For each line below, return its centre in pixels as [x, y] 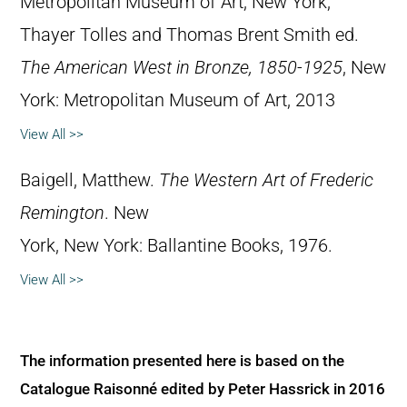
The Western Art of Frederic [266, 181]
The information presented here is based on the [182, 361]
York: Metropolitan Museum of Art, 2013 [178, 101]
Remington [62, 213]
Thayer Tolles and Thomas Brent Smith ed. [192, 35]
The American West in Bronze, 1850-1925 [181, 68]
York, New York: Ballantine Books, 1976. [176, 246]
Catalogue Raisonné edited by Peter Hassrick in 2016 [203, 389]
